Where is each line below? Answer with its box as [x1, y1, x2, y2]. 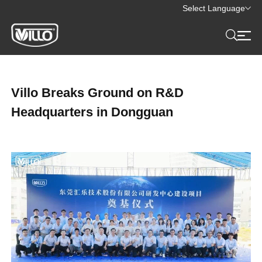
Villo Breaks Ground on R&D [11, 85, 184, 100]
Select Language [182, 4, 245, 13]
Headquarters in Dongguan [11, 105, 174, 119]
